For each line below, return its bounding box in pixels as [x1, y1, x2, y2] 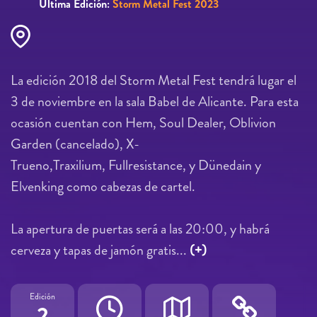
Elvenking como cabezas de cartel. [11, 175, 195, 197]
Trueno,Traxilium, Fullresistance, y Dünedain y [11, 154, 261, 175]
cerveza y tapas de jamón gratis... [11, 239, 190, 260]
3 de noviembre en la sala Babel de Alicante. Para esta [11, 91, 299, 112]
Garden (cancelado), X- [11, 133, 139, 154]
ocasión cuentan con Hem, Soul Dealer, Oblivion [11, 112, 276, 133]
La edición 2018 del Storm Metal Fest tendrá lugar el [11, 69, 296, 91]
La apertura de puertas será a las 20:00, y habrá [11, 218, 270, 239]
